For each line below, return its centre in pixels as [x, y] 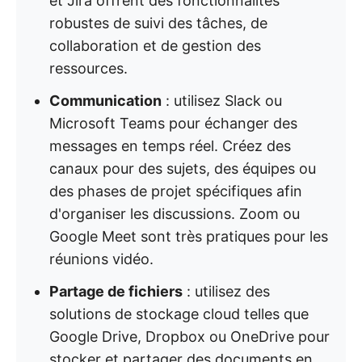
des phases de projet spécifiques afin [176, 192]
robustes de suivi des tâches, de [158, 23]
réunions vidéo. [101, 259]
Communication [105, 101]
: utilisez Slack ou [222, 101]
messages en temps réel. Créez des [170, 146]
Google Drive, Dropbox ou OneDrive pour [189, 337]
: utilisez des [226, 292]
